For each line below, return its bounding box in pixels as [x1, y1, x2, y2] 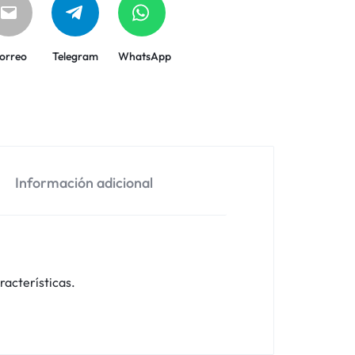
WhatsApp [118, 49, 172, 63]
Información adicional [15, 173, 154, 192]
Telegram [52, 49, 99, 63]
